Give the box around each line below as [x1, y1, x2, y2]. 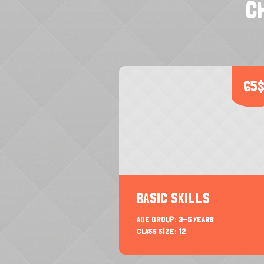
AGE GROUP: [136, 214, 176, 225]
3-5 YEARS [179, 214, 214, 225]
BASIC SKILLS [136, 190, 210, 207]
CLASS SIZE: [136, 226, 176, 236]
